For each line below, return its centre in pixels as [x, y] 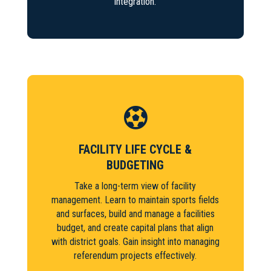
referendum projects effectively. [135, 255]
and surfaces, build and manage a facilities [135, 214]
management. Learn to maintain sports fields [135, 200]
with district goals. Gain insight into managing [135, 241]
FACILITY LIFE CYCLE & [135, 149]
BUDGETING [135, 165]
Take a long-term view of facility [135, 186]
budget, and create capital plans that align [135, 227]
